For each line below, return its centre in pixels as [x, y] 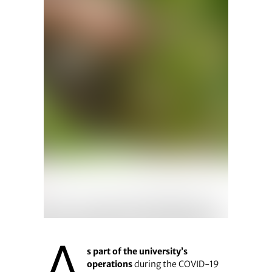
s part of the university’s [137, 251]
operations [109, 264]
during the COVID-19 [175, 264]
